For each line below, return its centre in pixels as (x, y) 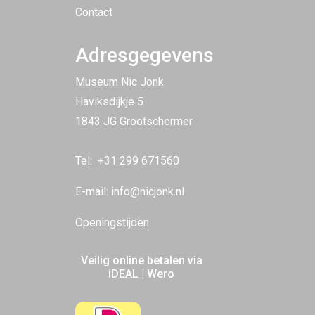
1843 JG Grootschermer (134, 121)
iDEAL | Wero (142, 274)
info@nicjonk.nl (148, 192)
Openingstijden (112, 223)
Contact (94, 12)
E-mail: (93, 192)
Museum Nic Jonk (120, 82)
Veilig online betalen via (141, 261)
